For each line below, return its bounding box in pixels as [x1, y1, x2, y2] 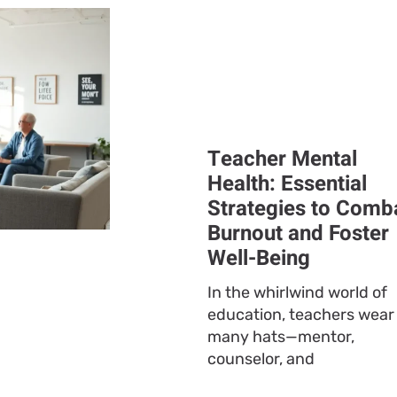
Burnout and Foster [207, 218, 389, 250]
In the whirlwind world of [207, 283, 387, 303]
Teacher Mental [207, 144, 357, 175]
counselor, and [207, 349, 315, 370]
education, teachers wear [207, 305, 394, 325]
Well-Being [207, 243, 310, 275]
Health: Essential [207, 168, 367, 200]
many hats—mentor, [207, 327, 354, 347]
